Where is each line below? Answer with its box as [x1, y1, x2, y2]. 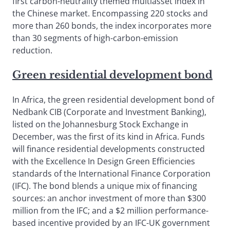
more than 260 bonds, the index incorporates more [12, 20, 212, 32]
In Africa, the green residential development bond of [12, 94, 214, 106]
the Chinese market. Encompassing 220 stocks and [12, 8, 208, 20]
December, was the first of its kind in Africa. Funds [12, 131, 205, 143]
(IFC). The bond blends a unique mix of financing [12, 180, 197, 192]
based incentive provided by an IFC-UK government [12, 217, 210, 229]
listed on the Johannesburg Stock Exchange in [12, 119, 188, 130]
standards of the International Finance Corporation [12, 168, 210, 180]
